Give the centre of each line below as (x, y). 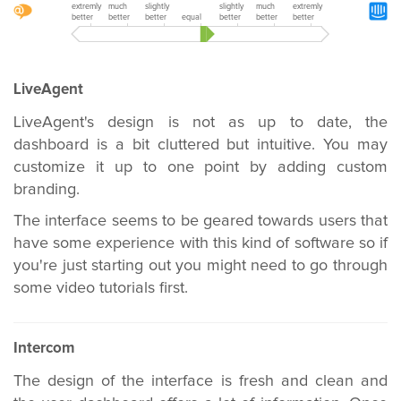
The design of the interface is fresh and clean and (200, 381)
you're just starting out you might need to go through (200, 266)
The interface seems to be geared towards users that (200, 221)
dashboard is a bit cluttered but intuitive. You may (200, 145)
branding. (47, 190)
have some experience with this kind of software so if (200, 243)
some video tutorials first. (101, 288)
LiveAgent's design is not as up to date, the (200, 123)
